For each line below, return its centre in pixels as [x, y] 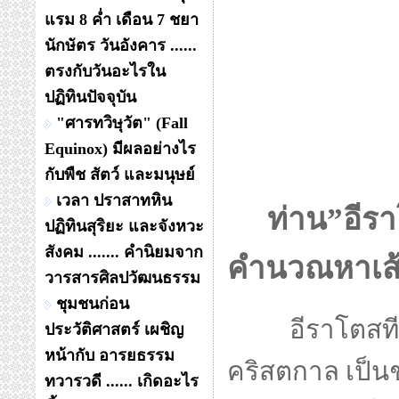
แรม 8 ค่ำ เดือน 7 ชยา [122, 20]
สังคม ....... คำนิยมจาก [124, 252]
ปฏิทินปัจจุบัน [90, 97]
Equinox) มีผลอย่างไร [120, 149]
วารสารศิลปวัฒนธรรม [122, 278]
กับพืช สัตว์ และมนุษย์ [120, 175]
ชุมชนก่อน [93, 304]
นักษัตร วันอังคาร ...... [121, 45]
